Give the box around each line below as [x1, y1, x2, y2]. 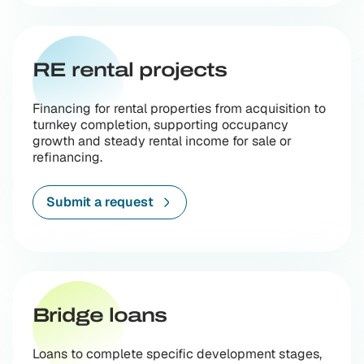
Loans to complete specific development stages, [32, 345, 322, 362]
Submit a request [46, 193, 154, 210]
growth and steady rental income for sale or [32, 132, 292, 149]
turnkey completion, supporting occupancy [32, 116, 288, 133]
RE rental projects [32, 59, 227, 80]
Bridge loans [32, 305, 167, 326]
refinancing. [32, 149, 102, 166]
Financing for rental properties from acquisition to [32, 100, 326, 117]
